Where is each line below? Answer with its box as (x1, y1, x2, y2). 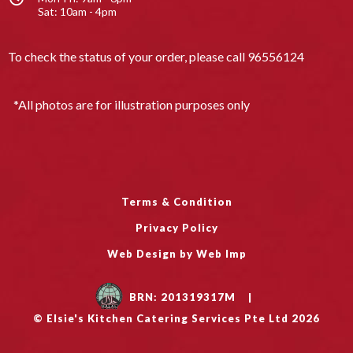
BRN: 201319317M (128, 290, 236, 303)
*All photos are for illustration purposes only (13, 96, 250, 112)
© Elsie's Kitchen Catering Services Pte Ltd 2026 (33, 311, 320, 325)
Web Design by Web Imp (106, 247, 247, 260)
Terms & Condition (121, 195, 232, 208)
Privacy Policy (135, 221, 218, 234)
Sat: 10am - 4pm (37, 5, 117, 19)
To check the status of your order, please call (8, 49, 247, 65)
